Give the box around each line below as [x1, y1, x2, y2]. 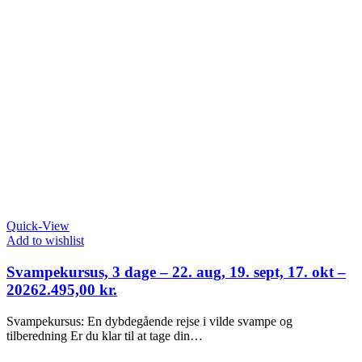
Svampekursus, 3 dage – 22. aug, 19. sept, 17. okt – [6, 263, 346, 280]
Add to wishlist [6, 234, 84, 248]
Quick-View [6, 219, 69, 234]
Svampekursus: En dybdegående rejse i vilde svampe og [6, 314, 293, 328]
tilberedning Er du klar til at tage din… [6, 328, 203, 343]
